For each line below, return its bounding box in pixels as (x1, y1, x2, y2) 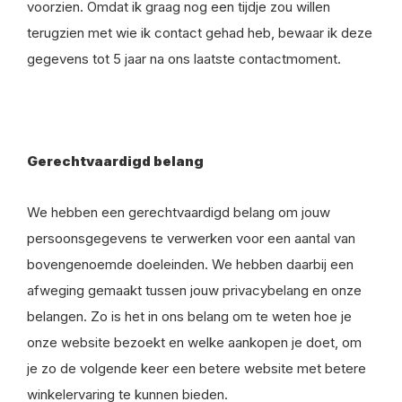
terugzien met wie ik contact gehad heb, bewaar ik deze (27, 24, 372, 41)
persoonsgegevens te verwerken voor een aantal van (27, 230, 355, 247)
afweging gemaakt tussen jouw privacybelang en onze (27, 282, 362, 299)
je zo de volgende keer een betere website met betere (27, 360, 366, 377)
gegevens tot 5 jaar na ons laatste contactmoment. (27, 50, 341, 67)
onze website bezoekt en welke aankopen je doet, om (27, 334, 362, 351)
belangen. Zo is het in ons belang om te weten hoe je (27, 308, 352, 325)
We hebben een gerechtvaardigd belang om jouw (27, 204, 330, 221)
